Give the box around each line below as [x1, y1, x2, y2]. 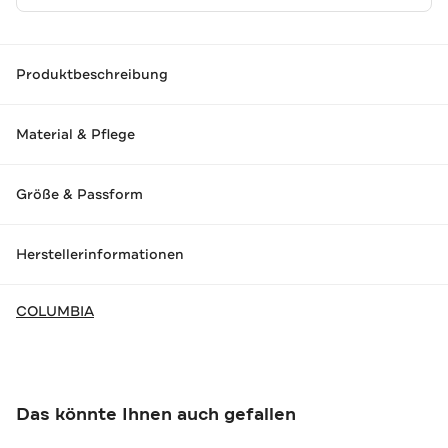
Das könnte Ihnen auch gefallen [16, 401, 296, 426]
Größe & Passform [16, 185, 143, 204]
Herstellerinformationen [16, 245, 184, 264]
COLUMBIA [16, 301, 94, 320]
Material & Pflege [16, 125, 135, 144]
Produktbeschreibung [16, 65, 168, 84]
